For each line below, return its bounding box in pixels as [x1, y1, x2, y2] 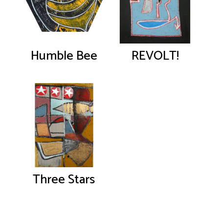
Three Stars [33, 169, 95, 190]
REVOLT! [131, 45, 179, 67]
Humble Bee [30, 45, 97, 67]
